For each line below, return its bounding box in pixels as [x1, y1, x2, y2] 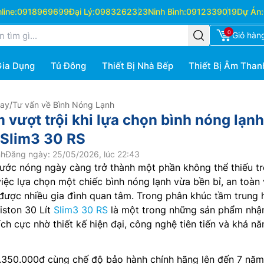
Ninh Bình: [147, 6, 186, 16]
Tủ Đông [50, 60, 86, 71]
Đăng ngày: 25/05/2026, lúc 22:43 [5, 149, 140, 159]
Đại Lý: [68, 6, 95, 16]
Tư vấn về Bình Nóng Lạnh [12, 100, 114, 110]
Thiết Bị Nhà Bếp [101, 60, 173, 71]
